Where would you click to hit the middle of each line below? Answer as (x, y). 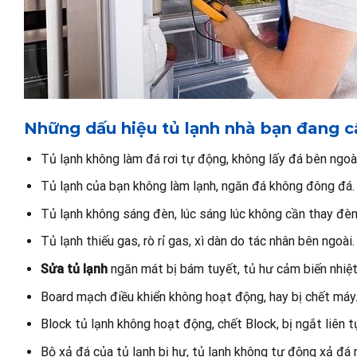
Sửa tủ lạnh (74, 269)
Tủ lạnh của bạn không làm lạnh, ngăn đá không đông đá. (197, 186)
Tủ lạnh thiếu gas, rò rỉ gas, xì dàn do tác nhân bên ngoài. (197, 241)
